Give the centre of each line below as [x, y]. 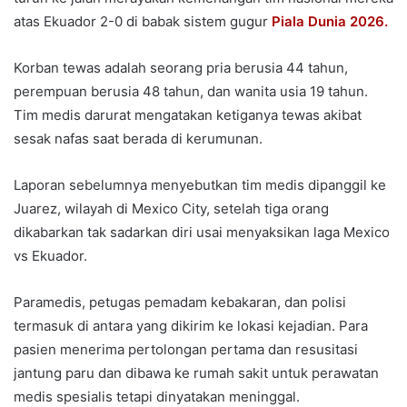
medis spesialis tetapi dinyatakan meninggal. [157, 396]
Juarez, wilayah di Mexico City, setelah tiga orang [171, 208]
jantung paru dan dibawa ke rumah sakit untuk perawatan [196, 372]
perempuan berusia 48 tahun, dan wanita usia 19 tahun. [191, 91]
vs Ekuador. [50, 255]
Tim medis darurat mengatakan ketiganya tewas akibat [188, 114]
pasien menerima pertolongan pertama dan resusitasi [186, 349]
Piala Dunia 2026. [330, 21]
